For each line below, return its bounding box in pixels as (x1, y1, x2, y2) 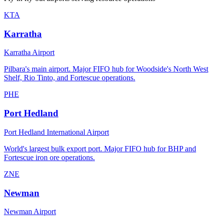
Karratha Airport (4, 48, 54, 57)
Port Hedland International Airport (4, 127, 109, 136)
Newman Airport (4, 207, 56, 216)
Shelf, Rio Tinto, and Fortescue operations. (4, 73, 135, 82)
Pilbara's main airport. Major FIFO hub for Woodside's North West (4, 65, 208, 73)
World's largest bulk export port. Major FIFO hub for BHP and (4, 144, 196, 153)
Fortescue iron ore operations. (4, 153, 95, 162)
